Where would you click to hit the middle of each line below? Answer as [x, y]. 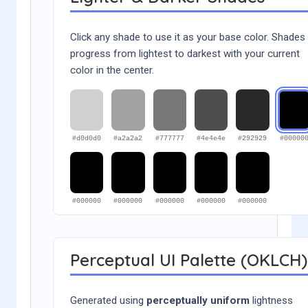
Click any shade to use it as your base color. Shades [188, 37]
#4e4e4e [211, 138]
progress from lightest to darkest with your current [185, 53]
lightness [271, 300]
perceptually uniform [198, 300]
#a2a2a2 [128, 138]
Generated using [108, 300]
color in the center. [112, 70]
